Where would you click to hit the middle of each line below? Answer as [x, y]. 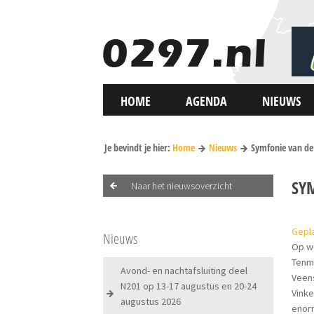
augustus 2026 [151, 301]
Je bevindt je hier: [137, 148]
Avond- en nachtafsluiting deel [184, 271]
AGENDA [207, 101]
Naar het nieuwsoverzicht [182, 186]
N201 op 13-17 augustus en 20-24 [189, 286]
